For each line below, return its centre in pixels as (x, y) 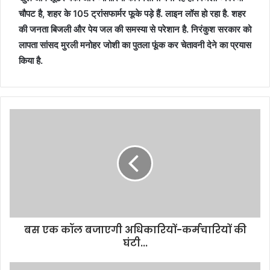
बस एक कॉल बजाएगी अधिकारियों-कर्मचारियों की (135, 230)
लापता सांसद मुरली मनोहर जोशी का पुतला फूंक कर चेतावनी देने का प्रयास (135, 45)
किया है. (31, 61)
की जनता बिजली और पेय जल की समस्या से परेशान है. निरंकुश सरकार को (135, 29)
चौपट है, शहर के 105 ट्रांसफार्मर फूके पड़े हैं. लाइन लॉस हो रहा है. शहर (132, 14)
